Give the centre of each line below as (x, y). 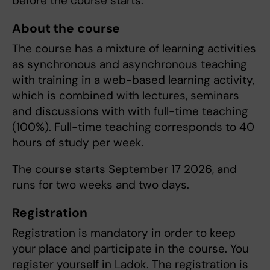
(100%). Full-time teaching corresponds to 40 (133, 127)
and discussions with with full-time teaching (130, 111)
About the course (66, 29)
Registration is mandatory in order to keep (124, 233)
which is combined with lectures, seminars (126, 96)
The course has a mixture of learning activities (134, 49)
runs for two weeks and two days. (101, 185)
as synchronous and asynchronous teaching (130, 64)
